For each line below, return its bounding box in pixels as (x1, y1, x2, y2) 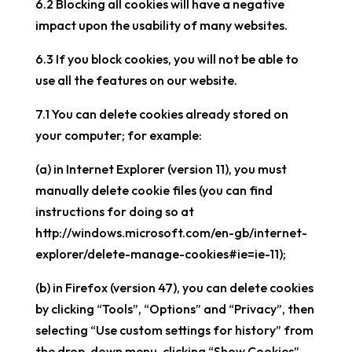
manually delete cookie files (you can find (35, 182, 273, 198)
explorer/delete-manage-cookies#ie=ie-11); (35, 246, 286, 262)
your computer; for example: (35, 127, 202, 143)
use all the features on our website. (35, 72, 237, 88)
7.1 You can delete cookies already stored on (35, 106, 288, 122)
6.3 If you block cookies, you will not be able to (35, 51, 299, 67)
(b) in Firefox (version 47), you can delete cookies (35, 280, 313, 295)
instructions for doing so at (35, 203, 194, 219)
